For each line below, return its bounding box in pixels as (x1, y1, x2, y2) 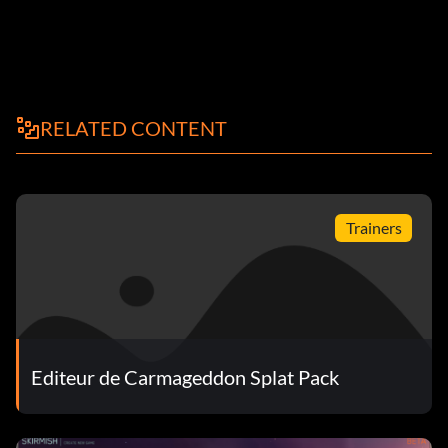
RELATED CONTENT (40, 116, 227, 141)
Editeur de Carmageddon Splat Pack (31, 364, 339, 389)
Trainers (345, 217, 402, 237)
